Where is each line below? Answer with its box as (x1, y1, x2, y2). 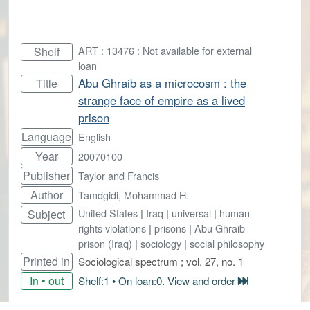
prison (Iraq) (78, 235, 132, 250)
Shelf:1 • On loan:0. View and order (78, 273, 238, 288)
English (78, 129, 111, 144)
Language (21, 128, 72, 145)
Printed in (23, 253, 71, 269)
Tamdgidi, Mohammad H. (78, 187, 189, 202)
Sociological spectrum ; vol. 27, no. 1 (78, 253, 244, 268)
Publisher (23, 167, 71, 183)
